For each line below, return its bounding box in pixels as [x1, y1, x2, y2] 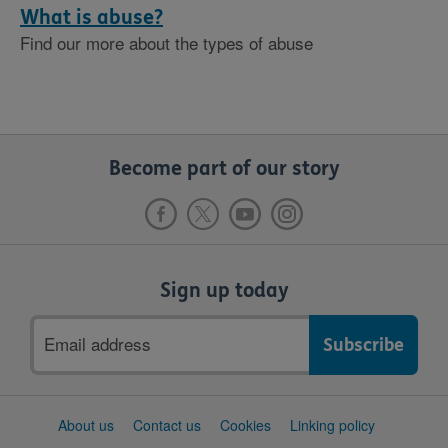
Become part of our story [108, 157, 340, 180]
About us [58, 415, 114, 435]
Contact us [133, 415, 201, 435]
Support [19, 414, 69, 434]
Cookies [220, 415, 271, 435]
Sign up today [159, 279, 289, 302]
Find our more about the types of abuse [20, 30, 313, 55]
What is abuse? [20, 6, 163, 29]
